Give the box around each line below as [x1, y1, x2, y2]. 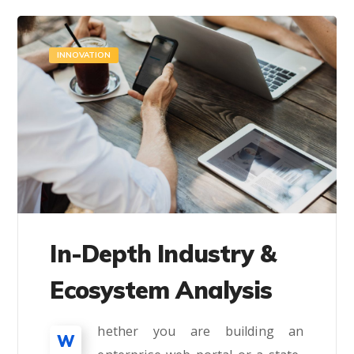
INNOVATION [57, 50, 111, 60]
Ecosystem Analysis [50, 274, 273, 305]
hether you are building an [97, 322, 304, 340]
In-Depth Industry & [50, 238, 277, 269]
